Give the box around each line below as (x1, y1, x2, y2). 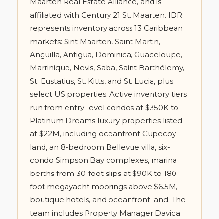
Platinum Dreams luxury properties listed (30, 116, 182, 126)
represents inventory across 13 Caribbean (30, 23, 183, 33)
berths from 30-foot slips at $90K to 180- (30, 169, 179, 178)
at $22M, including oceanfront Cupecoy (30, 129, 176, 139)
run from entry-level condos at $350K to (30, 103, 178, 112)
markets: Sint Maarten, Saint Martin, (30, 37, 160, 46)
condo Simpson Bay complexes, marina (30, 155, 177, 165)
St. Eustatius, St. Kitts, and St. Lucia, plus (30, 76, 173, 86)
